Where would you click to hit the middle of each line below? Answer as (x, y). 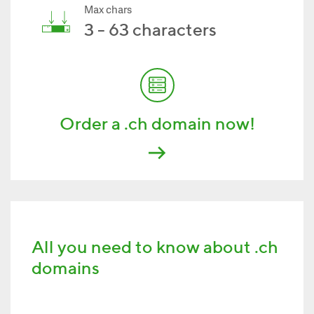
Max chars (108, 11)
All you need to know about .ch (155, 247)
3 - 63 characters (150, 29)
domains (66, 268)
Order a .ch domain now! (157, 123)
